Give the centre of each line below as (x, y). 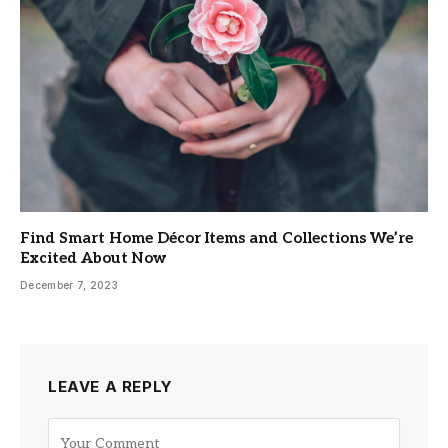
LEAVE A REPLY (110, 387)
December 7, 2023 (69, 285)
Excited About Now (93, 258)
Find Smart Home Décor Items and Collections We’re (216, 238)
